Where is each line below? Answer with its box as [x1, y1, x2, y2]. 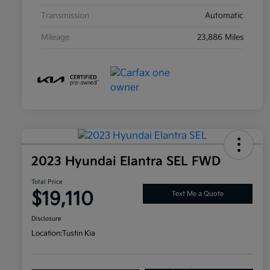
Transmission [41, 11, 89, 21]
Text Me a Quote [172, 189, 224, 198]
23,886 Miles [197, 33, 243, 43]
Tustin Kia [62, 229, 95, 239]
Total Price [31, 178, 63, 186]
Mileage [41, 33, 69, 43]
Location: [31, 229, 62, 239]
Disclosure [31, 215, 61, 223]
